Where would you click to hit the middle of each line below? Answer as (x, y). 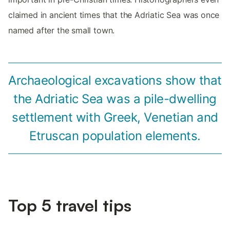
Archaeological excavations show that (115, 81)
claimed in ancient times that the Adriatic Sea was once (114, 15)
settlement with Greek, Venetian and (115, 118)
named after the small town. (62, 31)
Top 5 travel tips (70, 206)
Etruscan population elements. (115, 136)
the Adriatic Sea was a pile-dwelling (115, 99)
